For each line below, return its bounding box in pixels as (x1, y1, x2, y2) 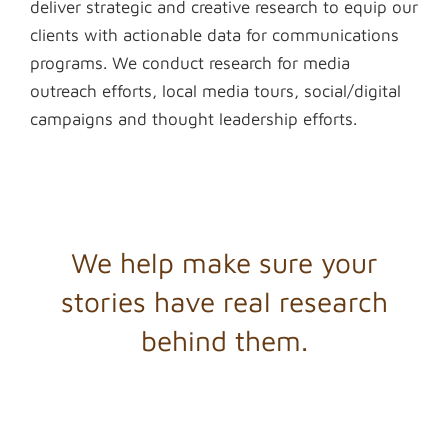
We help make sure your (70, 246, 378, 279)
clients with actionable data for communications (30, 25, 399, 45)
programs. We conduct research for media (30, 53, 350, 73)
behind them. (140, 324, 308, 357)
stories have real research (60, 285, 388, 318)
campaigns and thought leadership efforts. (30, 109, 357, 129)
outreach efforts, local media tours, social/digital (30, 81, 401, 101)
